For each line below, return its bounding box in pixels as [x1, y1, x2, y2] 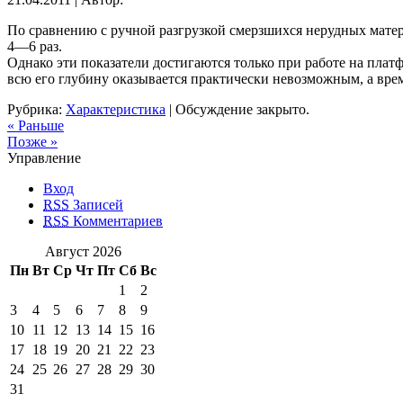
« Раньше [7, 117, 64, 133]
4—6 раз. [7, 38, 62, 54]
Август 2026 [45, 243, 121, 259]
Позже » [7, 133, 58, 149]
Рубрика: [7, 101, 66, 117]
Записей [69, 196, 123, 212]
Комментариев [69, 212, 163, 228]
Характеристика [66, 101, 166, 117]
